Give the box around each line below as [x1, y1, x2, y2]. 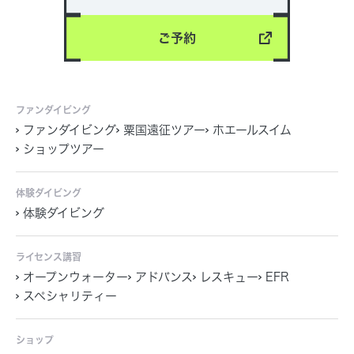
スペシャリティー [23, 289, 117, 302]
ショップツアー [23, 142, 104, 155]
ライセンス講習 [16, 251, 81, 262]
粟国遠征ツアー [123, 123, 205, 136]
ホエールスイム [213, 123, 292, 136]
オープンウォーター [23, 270, 128, 283]
